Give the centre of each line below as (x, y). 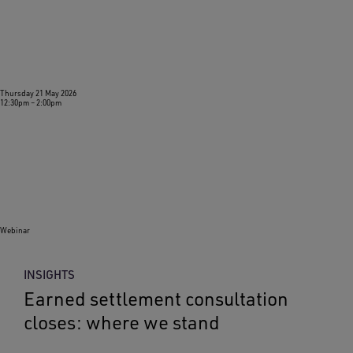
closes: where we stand (122, 322)
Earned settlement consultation (156, 299)
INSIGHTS (49, 275)
